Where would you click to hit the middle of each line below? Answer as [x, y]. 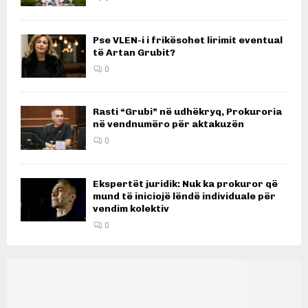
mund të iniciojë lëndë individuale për [184, 196]
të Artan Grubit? [134, 53]
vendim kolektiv [131, 208]
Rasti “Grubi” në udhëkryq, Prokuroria [187, 112]
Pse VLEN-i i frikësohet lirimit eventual [188, 41]
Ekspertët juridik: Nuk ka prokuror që [185, 184]
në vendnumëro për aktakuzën [168, 124]
